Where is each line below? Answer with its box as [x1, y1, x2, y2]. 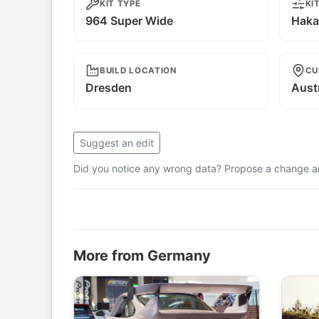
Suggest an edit [80, 136, 154, 149]
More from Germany [73, 246, 211, 264]
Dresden [85, 80, 132, 95]
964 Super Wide [85, 13, 173, 28]
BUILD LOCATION [100, 65, 177, 75]
